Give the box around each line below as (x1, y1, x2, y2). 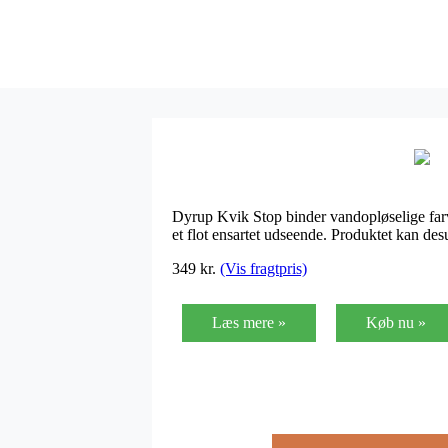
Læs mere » (212, 313, 286, 331)
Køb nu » (366, 313, 426, 331)
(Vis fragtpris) (220, 259, 307, 277)
